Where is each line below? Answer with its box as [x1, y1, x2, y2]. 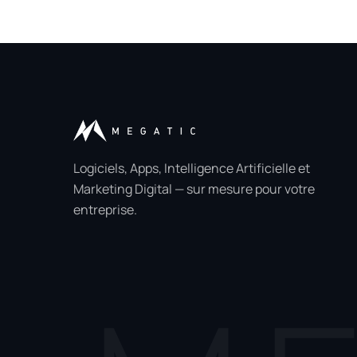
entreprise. [73, 201, 137, 219]
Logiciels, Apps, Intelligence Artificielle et [73, 159, 310, 178]
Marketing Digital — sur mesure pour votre [73, 180, 315, 198]
